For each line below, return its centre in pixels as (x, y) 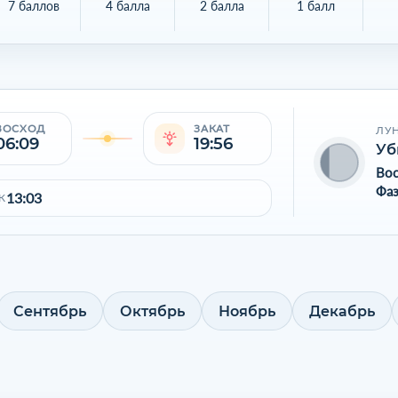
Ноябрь (247, 311)
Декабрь (342, 311)
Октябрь (152, 311)
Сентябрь (50, 311)
